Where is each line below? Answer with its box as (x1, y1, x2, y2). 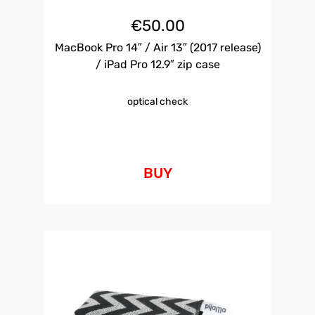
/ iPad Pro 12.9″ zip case (95, 58, 220, 72)
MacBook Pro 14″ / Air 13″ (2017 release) (54, 41, 261, 55)
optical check (127, 96, 188, 108)
